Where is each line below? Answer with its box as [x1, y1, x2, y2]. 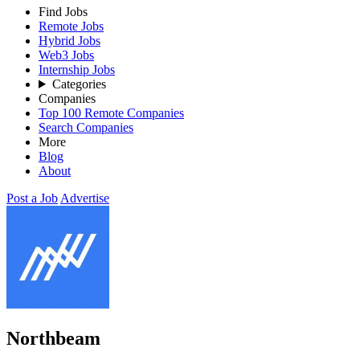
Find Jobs [39, 5, 88, 18]
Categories [51, 77, 106, 91]
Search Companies [39, 121, 133, 134]
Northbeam [6, 327, 100, 349]
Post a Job [6, 191, 58, 205]
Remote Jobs [39, 19, 104, 33]
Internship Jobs [39, 63, 115, 76]
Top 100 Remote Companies [39, 106, 184, 120]
